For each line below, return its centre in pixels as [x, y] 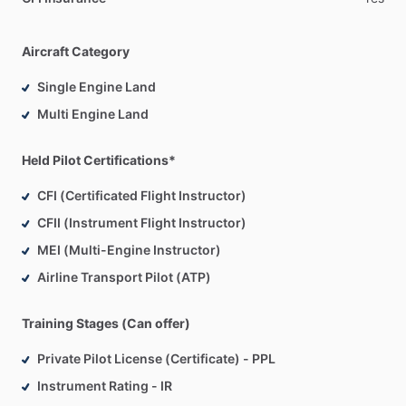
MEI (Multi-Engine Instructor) [129, 250]
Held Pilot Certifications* [99, 160]
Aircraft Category [76, 52]
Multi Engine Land [93, 114]
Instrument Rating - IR [105, 386]
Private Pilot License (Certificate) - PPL [156, 359]
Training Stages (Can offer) [106, 324]
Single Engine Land [97, 87]
